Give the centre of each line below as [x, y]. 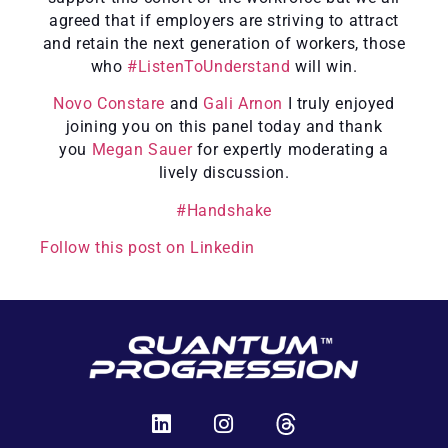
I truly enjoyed [339, 104]
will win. [324, 66]
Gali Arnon [243, 104]
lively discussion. [224, 173]
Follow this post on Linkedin [147, 248]
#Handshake [224, 210]
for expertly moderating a [290, 150]
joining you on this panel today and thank [224, 127]
